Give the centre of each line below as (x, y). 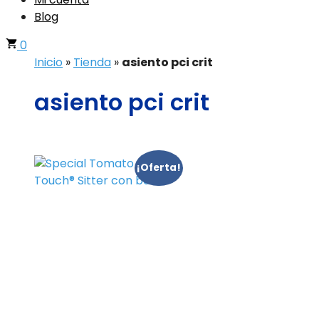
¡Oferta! (158, 167)
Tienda (92, 62)
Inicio (48, 62)
